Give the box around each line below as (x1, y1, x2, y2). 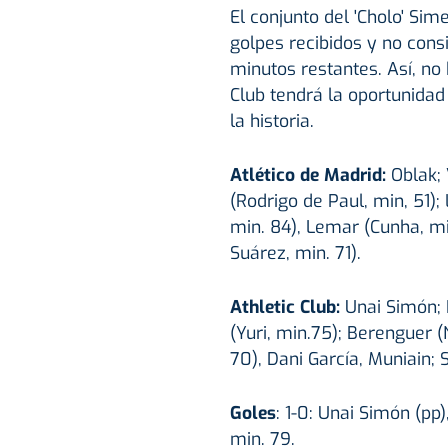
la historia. (229, 108, 314, 133)
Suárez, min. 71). (229, 240, 361, 265)
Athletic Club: (229, 294, 340, 319)
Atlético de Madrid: (229, 162, 391, 187)
